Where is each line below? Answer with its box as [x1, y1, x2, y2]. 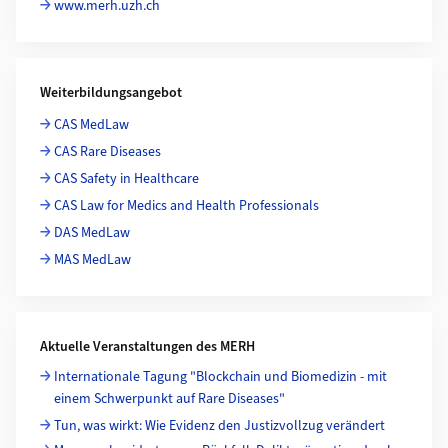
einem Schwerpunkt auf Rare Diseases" [54, 388, 285, 409]
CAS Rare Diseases [54, 141, 161, 162]
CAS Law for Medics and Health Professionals [54, 195, 319, 216]
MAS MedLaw [54, 249, 131, 270]
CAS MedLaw [54, 114, 129, 135]
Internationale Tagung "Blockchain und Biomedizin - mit [54, 366, 387, 387]
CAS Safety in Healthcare [54, 168, 199, 189]
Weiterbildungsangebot [40, 82, 182, 103]
